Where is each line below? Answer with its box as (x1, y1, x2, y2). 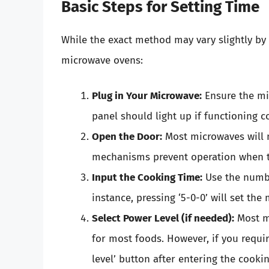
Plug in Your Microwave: (92, 89, 202, 103)
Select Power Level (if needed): (92, 212, 234, 225)
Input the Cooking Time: (92, 171, 202, 184)
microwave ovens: (61, 53, 143, 67)
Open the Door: (92, 130, 162, 144)
